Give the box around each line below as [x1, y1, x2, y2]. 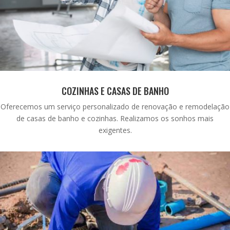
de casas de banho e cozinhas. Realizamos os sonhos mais [16, 113, 214, 124]
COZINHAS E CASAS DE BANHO [61, 84, 169, 98]
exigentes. [98, 125, 132, 136]
